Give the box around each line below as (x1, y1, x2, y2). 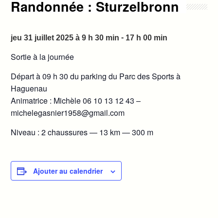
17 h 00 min (126, 34, 168, 42)
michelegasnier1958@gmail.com (11, 107, 125, 119)
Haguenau (11, 83, 48, 94)
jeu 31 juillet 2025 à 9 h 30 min (11, 34, 120, 42)
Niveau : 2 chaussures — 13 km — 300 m (11, 127, 154, 138)
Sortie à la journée (11, 51, 74, 63)
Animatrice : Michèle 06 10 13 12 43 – (11, 95, 143, 107)
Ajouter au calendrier (33, 166, 103, 176)
